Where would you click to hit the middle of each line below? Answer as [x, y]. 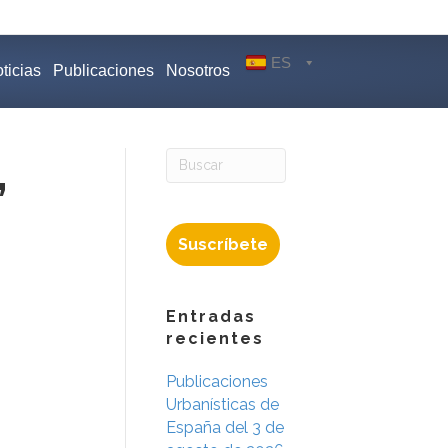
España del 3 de [225, 427]
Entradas [211, 316]
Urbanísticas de [222, 404]
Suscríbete [223, 244]
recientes [215, 338]
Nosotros [198, 71]
